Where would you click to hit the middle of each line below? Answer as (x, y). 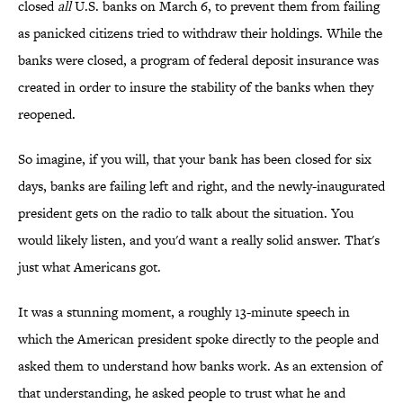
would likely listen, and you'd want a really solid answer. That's (199, 240)
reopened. (47, 114)
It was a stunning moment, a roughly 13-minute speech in (184, 312)
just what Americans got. (90, 267)
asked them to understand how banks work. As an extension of (200, 366)
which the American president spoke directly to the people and (198, 339)
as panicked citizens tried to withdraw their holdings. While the (200, 33)
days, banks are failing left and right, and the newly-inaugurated (201, 186)
